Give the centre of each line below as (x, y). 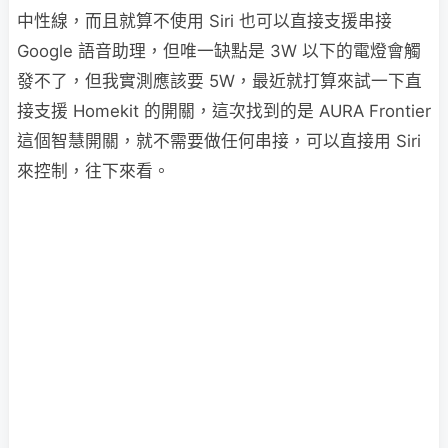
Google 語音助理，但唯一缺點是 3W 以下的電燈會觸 (219, 51)
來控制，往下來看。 (93, 171)
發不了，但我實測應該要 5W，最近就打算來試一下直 (219, 81)
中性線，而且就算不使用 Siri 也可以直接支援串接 (204, 21)
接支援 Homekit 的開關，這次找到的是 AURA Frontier (224, 111)
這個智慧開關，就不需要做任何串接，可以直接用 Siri (219, 141)
